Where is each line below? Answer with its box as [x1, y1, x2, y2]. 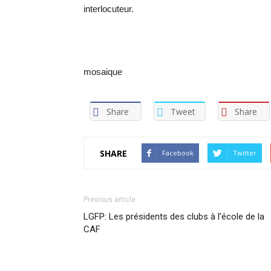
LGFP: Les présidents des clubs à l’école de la [83, 211, 264, 223]
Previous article [83, 195, 135, 204]
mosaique [83, 67, 122, 77]
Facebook [162, 148, 194, 158]
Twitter [233, 148, 256, 158]
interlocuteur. [83, 4, 134, 14]
